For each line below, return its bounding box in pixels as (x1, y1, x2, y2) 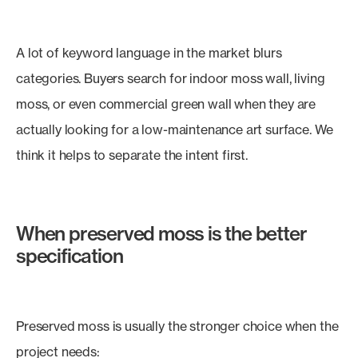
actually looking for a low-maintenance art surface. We (16, 121, 333, 137)
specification (16, 244, 123, 268)
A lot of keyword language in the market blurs (16, 45, 282, 61)
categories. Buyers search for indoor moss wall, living (16, 70, 325, 86)
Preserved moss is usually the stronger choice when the (16, 318, 339, 334)
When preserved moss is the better (16, 221, 307, 245)
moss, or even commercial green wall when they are (16, 96, 316, 112)
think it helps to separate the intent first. (16, 147, 248, 163)
